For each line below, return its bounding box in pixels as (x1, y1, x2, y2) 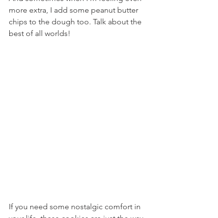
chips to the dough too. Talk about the (9, 17, 144, 26)
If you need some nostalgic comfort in (9, 202, 143, 211)
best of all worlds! (9, 29, 71, 38)
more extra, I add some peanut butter (9, 5, 140, 15)
